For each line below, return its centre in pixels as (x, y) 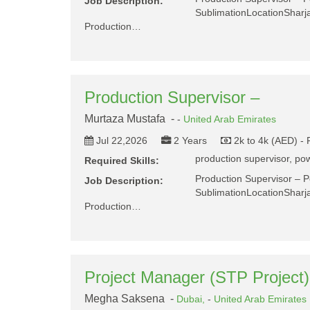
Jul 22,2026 (122, 140)
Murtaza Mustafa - (131, 119)
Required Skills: (122, 161)
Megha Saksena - (130, 299)
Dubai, (192, 299)
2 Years (190, 140)
